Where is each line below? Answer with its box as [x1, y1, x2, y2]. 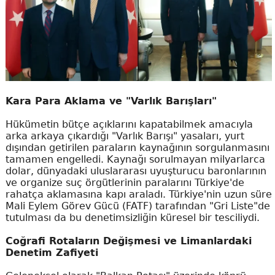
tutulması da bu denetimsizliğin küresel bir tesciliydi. [5, 211, 260, 223]
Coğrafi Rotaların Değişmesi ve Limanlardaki [5, 234, 252, 247]
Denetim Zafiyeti [5, 246, 98, 258]
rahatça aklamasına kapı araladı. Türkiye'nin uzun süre [5, 188, 272, 200]
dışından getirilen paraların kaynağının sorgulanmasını [5, 141, 269, 153]
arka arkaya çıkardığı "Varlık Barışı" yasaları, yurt [5, 130, 244, 142]
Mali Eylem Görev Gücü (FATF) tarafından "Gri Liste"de [5, 199, 270, 212]
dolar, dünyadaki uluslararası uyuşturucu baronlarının [5, 165, 266, 177]
